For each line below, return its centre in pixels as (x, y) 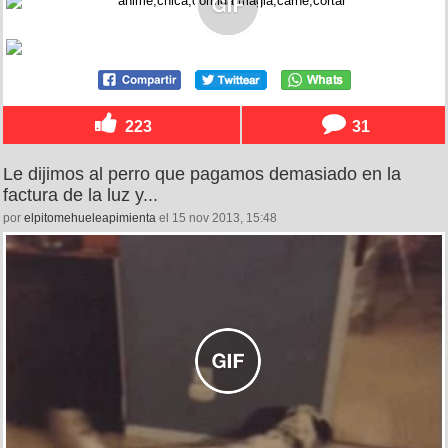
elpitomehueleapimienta (90, 218)
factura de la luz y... (80, 195)
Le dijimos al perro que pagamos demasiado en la (202, 174)
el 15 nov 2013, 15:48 (216, 218)
